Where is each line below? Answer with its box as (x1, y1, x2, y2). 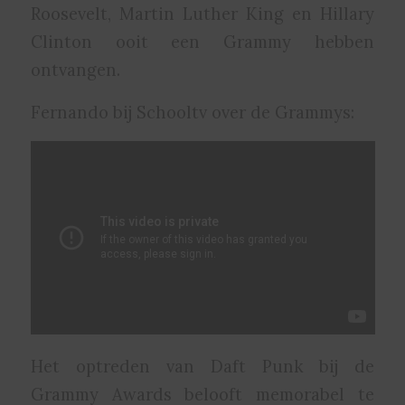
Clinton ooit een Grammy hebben (30, 31, 375, 53)
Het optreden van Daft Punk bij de (30, 354, 375, 377)
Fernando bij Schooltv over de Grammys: (30, 100, 354, 123)
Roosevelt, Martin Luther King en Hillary (30, 3, 375, 25)
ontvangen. (30, 59, 120, 81)
